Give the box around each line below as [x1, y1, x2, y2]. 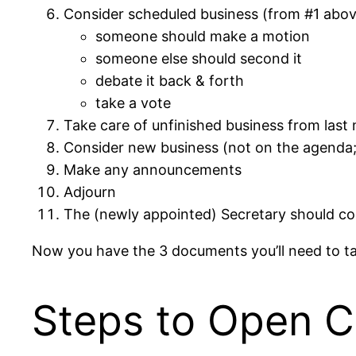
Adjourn [64, 183, 116, 200]
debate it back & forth [95, 72, 244, 89]
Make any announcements [64, 161, 242, 178]
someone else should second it [95, 49, 302, 67]
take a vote [95, 94, 171, 111]
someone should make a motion [95, 27, 310, 44]
